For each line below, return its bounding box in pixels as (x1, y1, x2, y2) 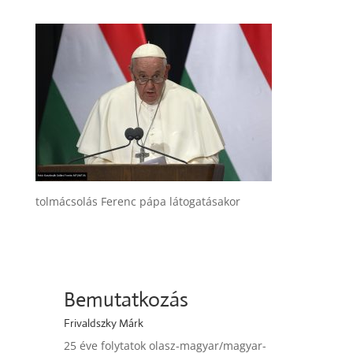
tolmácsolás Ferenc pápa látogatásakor (35, 193, 240, 209)
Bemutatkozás (63, 286, 188, 312)
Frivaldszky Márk (63, 315, 143, 330)
